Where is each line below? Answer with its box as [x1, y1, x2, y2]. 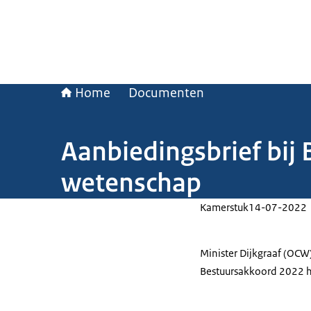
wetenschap [61, 166, 201, 199]
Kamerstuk [200, 201, 249, 214]
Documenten [128, 85, 204, 101]
